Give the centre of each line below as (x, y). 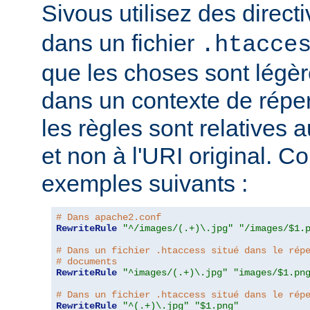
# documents (86, 262)
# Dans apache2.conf (109, 218)
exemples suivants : (145, 184)
